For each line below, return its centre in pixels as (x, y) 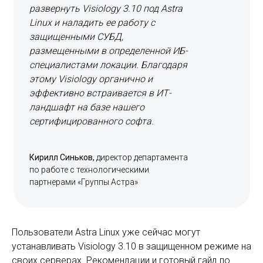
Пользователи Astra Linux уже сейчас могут (106, 232)
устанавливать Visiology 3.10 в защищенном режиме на (131, 246)
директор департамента (142, 157)
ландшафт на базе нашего (87, 107)
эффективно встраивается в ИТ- (100, 93)
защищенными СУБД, (76, 37)
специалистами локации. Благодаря (108, 65)
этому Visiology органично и (91, 79)
